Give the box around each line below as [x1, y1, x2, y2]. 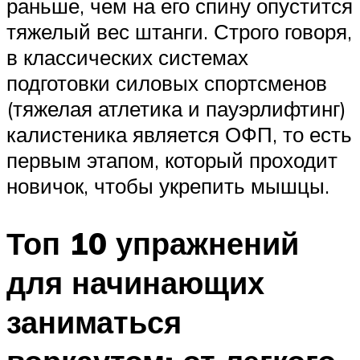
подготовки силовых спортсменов [6, 69, 327, 96]
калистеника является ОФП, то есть [6, 121, 352, 147]
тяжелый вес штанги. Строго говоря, [6, 18, 352, 44]
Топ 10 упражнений [6, 223, 299, 264]
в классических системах [6, 43, 248, 70]
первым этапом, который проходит [6, 146, 337, 173]
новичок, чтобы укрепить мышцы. [6, 172, 329, 198]
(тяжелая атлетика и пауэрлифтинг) [6, 95, 346, 121]
